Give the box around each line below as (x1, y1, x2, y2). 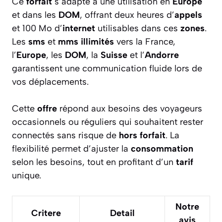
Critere (31, 207, 61, 219)
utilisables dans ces (95, 22, 180, 34)
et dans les (12, 9, 58, 20)
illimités (81, 36, 114, 47)
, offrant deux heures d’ (80, 9, 174, 20)
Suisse (101, 49, 127, 60)
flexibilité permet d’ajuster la (12, 143, 131, 154)
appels (174, 9, 202, 20)
